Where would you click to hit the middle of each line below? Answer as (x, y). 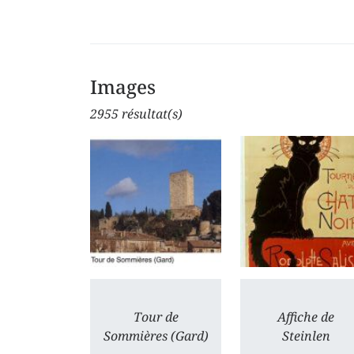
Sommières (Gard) (156, 336)
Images (123, 87)
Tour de (156, 317)
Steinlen (306, 336)
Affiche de (306, 317)
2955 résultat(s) (136, 114)
